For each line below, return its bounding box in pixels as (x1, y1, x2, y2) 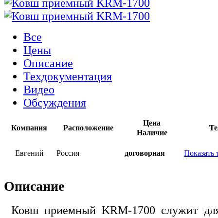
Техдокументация (23, 70, 112, 83)
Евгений (15, 148, 44, 157)
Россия (56, 148, 79, 157)
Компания (11, 123, 47, 132)
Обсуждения (23, 96, 86, 109)
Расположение (63, 123, 113, 132)
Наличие (136, 128, 167, 137)
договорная (125, 148, 165, 157)
